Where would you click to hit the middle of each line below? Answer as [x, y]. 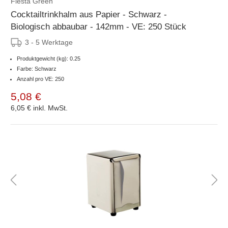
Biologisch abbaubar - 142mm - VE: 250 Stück [98, 26]
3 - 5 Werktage [49, 42]
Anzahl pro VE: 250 [40, 79]
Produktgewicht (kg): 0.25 [49, 58]
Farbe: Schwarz [37, 68]
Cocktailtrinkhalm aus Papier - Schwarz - [89, 14]
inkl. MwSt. [50, 108]
